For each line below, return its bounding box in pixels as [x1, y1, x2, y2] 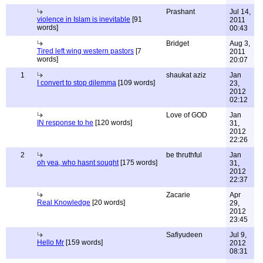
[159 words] [64, 238, 103, 247]
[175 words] [119, 159, 157, 167]
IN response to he [37, 119, 93, 127]
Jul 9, [230, 231, 247, 239]
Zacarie [166, 191, 190, 199]
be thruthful [166, 151, 202, 159]
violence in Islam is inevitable [37, 15, 130, 23]
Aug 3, [230, 39, 250, 48]
